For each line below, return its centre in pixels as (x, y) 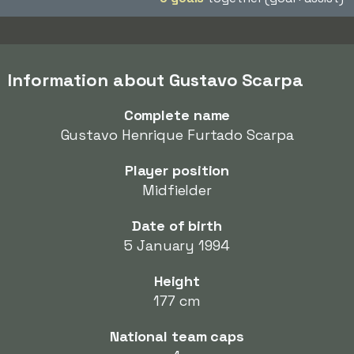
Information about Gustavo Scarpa (156, 80)
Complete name (177, 115)
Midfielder (177, 190)
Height (177, 281)
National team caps (177, 336)
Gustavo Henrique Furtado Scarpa (177, 135)
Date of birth (177, 226)
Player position (177, 170)
